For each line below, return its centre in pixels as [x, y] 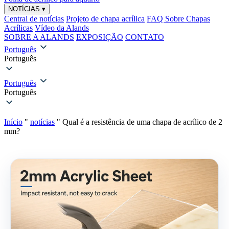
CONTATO [145, 37]
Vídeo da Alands [62, 28]
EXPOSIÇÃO [100, 37]
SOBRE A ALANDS [39, 37]
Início [13, 122]
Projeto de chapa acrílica [105, 19]
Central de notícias [34, 19]
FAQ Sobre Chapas [178, 19]
